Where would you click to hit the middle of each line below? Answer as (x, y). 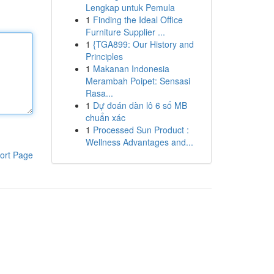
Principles (104, 56)
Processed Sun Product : (141, 130)
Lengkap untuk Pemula (130, 7)
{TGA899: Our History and (143, 44)
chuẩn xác (105, 117)
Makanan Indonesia (131, 68)
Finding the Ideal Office (138, 20)
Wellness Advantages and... (139, 142)
